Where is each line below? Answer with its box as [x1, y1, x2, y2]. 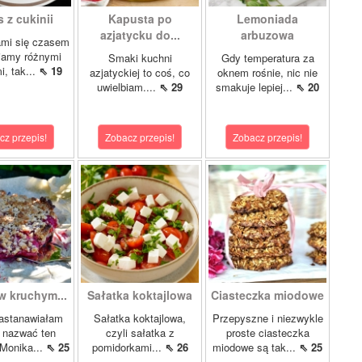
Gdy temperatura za [221, 50, 314, 65]
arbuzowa [241, 27, 294, 43]
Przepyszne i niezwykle [212, 310, 323, 326]
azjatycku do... [99, 27, 180, 43]
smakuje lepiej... [216, 79, 296, 95]
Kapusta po [107, 11, 172, 27]
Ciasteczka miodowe [211, 287, 324, 303]
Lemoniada [237, 11, 298, 27]
